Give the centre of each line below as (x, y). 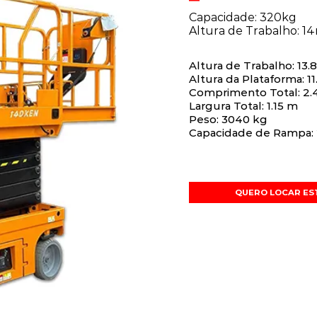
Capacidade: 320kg (242, 17)
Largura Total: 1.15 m (243, 106)
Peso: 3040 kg (228, 119)
